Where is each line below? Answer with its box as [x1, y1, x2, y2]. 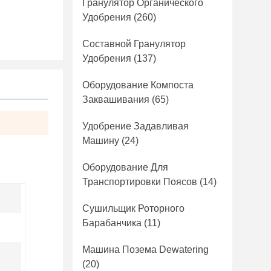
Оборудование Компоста [82, 80, 194, 90]
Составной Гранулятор [82, 39, 186, 49]
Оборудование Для [82, 162, 168, 172]
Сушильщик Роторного [82, 203, 184, 214]
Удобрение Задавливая [82, 121, 189, 131]
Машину [82, 135, 119, 146]
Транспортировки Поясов [82, 177, 197, 187]
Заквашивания [82, 94, 149, 105]
